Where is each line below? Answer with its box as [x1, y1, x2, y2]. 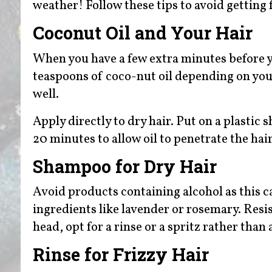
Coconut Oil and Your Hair [32, 21, 257, 45]
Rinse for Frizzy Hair [32, 243, 213, 267]
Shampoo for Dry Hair [32, 154, 221, 178]
